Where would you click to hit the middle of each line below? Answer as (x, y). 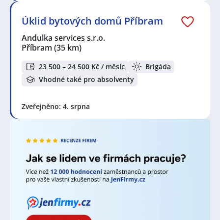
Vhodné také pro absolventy (86, 80)
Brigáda (158, 66)
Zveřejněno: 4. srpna (56, 106)
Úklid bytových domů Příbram (92, 21)
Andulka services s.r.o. (64, 38)
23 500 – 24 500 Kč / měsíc (82, 66)
